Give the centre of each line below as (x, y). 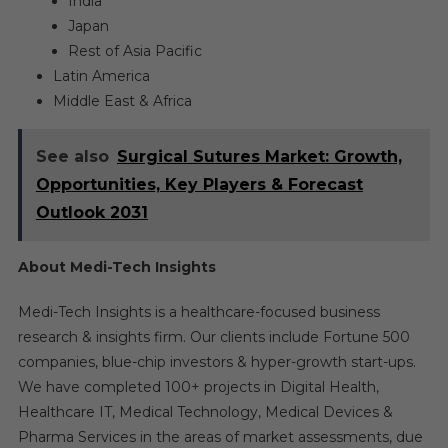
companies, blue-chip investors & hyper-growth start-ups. (216, 362)
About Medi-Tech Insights (116, 267)
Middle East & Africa (122, 101)
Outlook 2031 (91, 212)
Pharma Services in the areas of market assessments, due (220, 437)
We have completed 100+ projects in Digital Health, (198, 387)
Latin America (101, 76)
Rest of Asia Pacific (134, 51)
